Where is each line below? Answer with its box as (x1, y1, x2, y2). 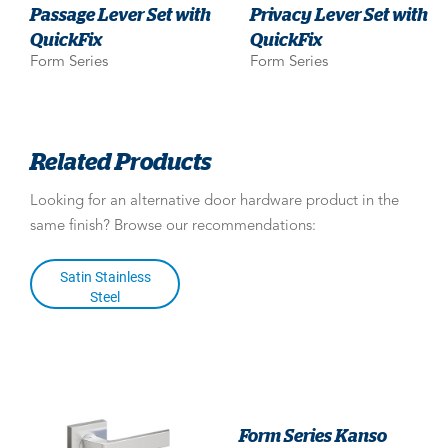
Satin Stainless (59, 268, 151, 285)
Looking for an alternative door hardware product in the (30, 193, 399, 209)
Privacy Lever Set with (250, 3, 428, 24)
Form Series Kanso (239, 424, 387, 445)
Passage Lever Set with (30, 3, 211, 24)
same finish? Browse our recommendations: (30, 218, 316, 234)
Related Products (30, 146, 211, 174)
